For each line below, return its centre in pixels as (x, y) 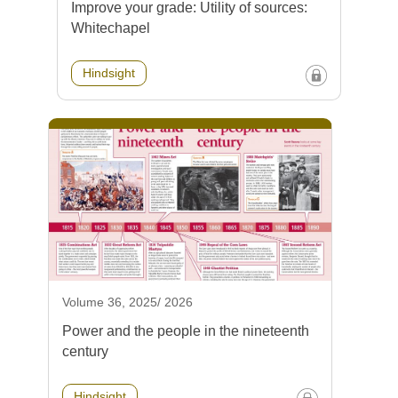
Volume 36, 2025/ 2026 (127, 302)
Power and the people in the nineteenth (186, 331)
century (85, 352)
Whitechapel (111, 28)
